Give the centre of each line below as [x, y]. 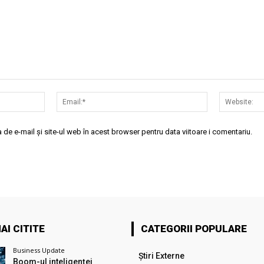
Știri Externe [161, 255]
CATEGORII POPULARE [194, 228]
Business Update [39, 250]
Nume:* [59, 98]
